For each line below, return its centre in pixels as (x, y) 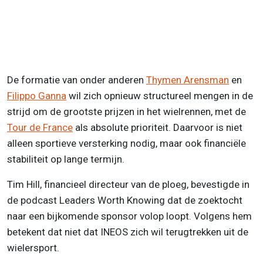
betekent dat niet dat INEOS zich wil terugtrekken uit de (128, 232)
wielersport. (33, 247)
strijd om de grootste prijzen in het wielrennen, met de (127, 111)
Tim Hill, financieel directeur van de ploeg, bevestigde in (128, 184)
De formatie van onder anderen (77, 80)
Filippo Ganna (37, 95)
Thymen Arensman (188, 80)
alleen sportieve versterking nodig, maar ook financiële (127, 143)
